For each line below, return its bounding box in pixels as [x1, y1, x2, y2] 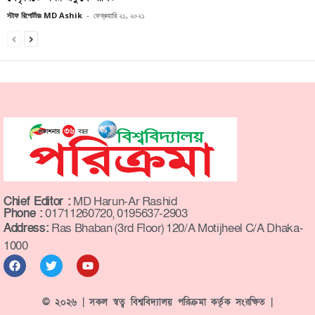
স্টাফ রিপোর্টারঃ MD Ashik [7, 10, 82, 21]
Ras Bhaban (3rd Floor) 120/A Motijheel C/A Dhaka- [49, 220, 304, 237]
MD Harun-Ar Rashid [70, 193, 177, 210]
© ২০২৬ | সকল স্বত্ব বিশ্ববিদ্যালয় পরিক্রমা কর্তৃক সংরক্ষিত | [41, 296, 274, 309]
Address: [4, 220, 49, 237]
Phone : [4, 205, 43, 222]
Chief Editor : [4, 193, 71, 210]
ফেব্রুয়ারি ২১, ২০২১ [94, 10, 145, 21]
